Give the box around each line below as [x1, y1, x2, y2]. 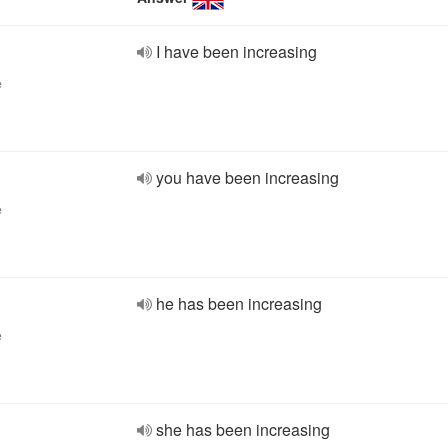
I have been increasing [156, 40, 317, 63]
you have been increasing [156, 166, 339, 189]
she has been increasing [156, 418, 330, 441]
